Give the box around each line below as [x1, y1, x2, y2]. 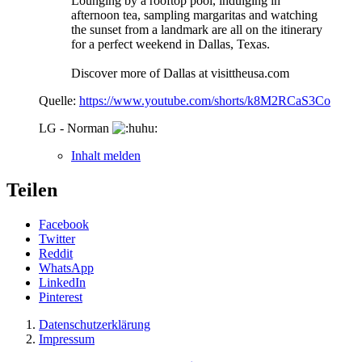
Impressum [39, 331, 95, 346]
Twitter [39, 231, 75, 246]
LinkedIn [39, 275, 86, 289]
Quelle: [39, 93, 79, 107]
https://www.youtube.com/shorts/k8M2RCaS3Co [79, 93, 330, 107]
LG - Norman [39, 120, 112, 135]
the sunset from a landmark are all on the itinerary [71, 22, 322, 36]
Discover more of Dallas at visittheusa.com [71, 65, 289, 80]
